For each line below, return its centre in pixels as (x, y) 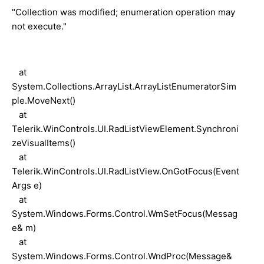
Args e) (27, 185)
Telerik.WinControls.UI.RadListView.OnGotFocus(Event (126, 171)
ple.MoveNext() (44, 100)
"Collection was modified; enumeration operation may (123, 12)
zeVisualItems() (44, 143)
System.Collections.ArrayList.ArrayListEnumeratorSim (124, 86)
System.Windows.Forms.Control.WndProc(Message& (122, 256)
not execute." (39, 26)
